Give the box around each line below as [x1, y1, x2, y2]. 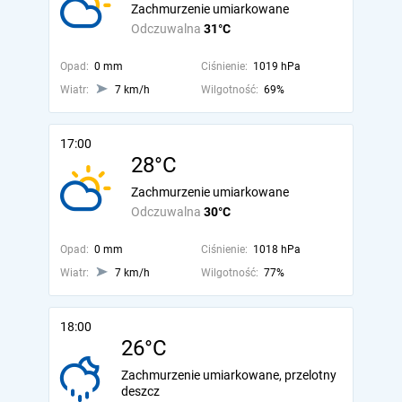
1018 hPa [252, 243, 301, 256]
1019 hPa [252, 60, 301, 73]
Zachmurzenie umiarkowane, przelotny [121, 368, 336, 382]
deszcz [121, 384, 160, 398]
